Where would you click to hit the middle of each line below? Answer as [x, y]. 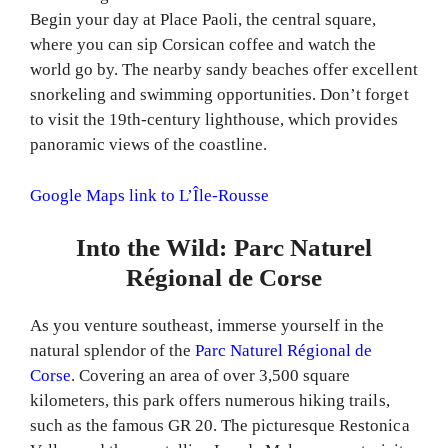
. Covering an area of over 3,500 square [211, 376]
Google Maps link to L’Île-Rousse [150, 195]
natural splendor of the [113, 351]
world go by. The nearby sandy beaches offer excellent [224, 70]
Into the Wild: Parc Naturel [224, 248]
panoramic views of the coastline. [149, 145]
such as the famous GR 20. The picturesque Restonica [220, 426]
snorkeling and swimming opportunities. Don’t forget [219, 95]
